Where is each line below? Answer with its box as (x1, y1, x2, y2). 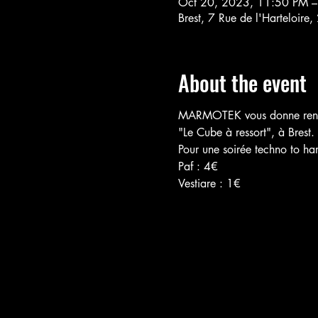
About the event (177, 67, 307, 99)
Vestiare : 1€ (177, 176, 241, 191)
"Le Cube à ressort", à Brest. (177, 125, 314, 140)
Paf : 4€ (177, 159, 218, 174)
